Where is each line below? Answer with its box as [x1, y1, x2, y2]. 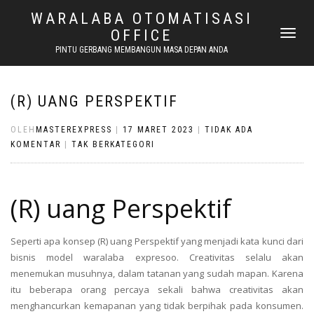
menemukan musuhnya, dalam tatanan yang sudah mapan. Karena [11, 267, 303, 280]
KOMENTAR [11, 139, 61, 149]
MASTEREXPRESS [36, 125, 112, 135]
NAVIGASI [280, 29, 311, 39]
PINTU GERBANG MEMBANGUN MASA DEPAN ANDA [55, 45, 228, 55]
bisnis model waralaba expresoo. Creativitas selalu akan [11, 251, 303, 264]
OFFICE [111, 27, 172, 44]
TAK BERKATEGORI [71, 139, 155, 149]
